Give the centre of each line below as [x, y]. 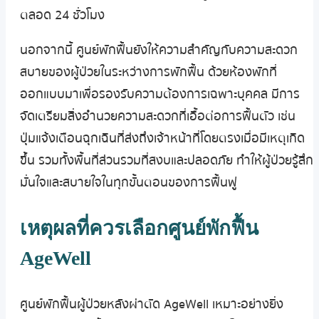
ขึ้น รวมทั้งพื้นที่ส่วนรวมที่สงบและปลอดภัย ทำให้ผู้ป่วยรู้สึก [167, 160]
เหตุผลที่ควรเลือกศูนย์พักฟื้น [139, 228]
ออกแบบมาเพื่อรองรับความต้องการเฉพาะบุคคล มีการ [160, 94]
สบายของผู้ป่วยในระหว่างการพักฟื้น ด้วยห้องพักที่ [148, 72]
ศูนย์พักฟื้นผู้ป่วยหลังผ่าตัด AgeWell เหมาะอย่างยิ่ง [152, 304]
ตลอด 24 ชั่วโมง [62, 16]
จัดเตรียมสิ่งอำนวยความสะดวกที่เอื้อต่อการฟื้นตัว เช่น [158, 116]
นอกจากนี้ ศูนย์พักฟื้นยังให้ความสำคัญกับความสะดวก [159, 50]
